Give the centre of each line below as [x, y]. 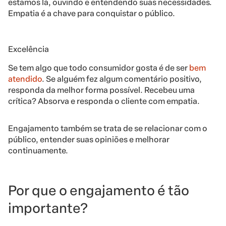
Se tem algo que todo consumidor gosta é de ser [99, 68]
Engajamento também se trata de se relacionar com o [108, 128]
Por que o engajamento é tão [99, 190]
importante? [48, 208]
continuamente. [38, 150]
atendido [25, 79]
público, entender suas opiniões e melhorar [89, 139]
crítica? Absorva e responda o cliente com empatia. [104, 101]
